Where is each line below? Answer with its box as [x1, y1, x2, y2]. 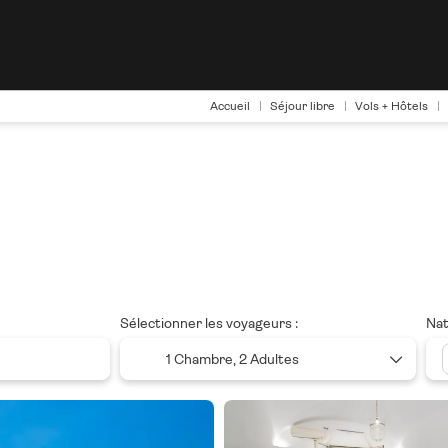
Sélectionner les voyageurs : [119, 315, 298, 331]
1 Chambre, [165, 351, 239, 367]
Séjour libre [270, 99, 335, 113]
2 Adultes [238, 351, 299, 367]
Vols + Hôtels [355, 99, 428, 113]
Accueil [210, 99, 250, 113]
